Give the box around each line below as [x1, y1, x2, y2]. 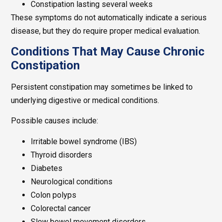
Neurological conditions [31, 176, 113, 186]
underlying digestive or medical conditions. [11, 96, 160, 106]
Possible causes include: [11, 116, 99, 126]
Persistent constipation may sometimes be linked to [11, 82, 193, 92]
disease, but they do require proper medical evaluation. [11, 26, 201, 36]
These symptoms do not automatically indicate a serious [11, 12, 207, 22]
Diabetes [31, 163, 63, 173]
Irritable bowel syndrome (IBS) [31, 136, 137, 146]
